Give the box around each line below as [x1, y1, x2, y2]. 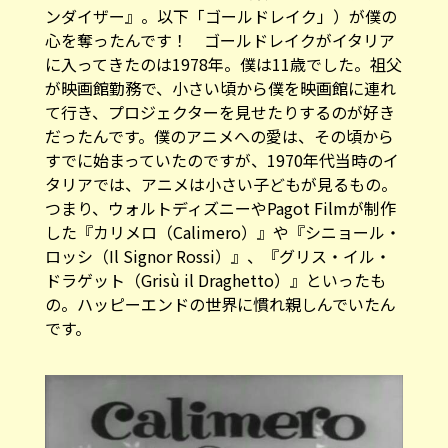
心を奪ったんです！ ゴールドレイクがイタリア [44, 27, 395, 52]
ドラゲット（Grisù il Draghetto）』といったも [44, 267, 386, 292]
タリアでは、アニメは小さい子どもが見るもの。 [44, 171, 397, 196]
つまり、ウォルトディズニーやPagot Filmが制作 [44, 195, 396, 220]
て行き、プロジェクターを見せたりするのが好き [44, 99, 395, 124]
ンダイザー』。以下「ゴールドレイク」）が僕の [44, 3, 397, 28]
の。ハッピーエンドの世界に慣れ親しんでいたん [44, 291, 396, 316]
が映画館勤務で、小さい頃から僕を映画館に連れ [44, 75, 396, 100]
